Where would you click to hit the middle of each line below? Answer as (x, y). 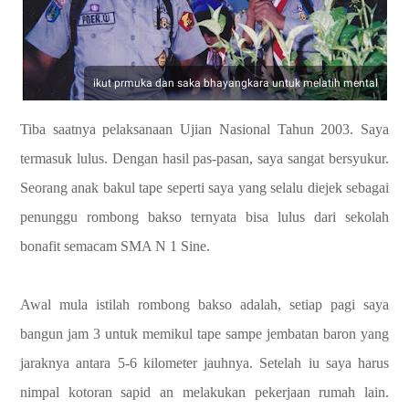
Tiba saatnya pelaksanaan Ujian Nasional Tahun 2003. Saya (204, 129)
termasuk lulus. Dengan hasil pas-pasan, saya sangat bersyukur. (204, 158)
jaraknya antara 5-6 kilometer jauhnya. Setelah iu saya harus (204, 363)
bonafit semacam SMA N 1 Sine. (115, 246)
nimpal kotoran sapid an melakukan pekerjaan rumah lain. (204, 392)
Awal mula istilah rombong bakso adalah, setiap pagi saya (204, 304)
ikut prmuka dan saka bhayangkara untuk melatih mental (236, 83)
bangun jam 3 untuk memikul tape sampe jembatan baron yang (204, 334)
